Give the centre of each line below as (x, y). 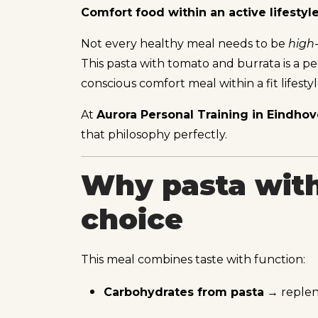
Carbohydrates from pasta (184, 292)
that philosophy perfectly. (154, 134)
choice (132, 219)
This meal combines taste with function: (193, 259)
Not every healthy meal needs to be (185, 43)
